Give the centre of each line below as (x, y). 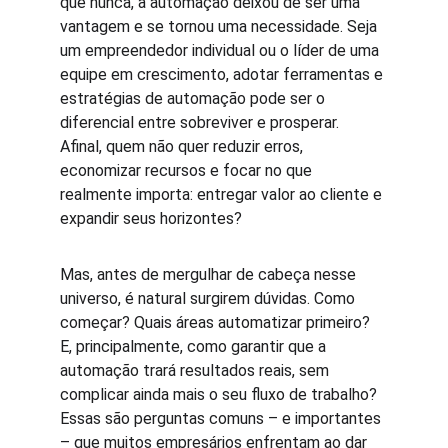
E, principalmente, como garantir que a (195, 346)
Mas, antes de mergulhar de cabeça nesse (210, 274)
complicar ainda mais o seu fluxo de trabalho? (220, 394)
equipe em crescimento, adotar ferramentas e (223, 74)
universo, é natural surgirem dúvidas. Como (209, 298)
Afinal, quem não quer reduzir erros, (183, 146)
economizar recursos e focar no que (188, 170)
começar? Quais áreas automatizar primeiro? (217, 322)
